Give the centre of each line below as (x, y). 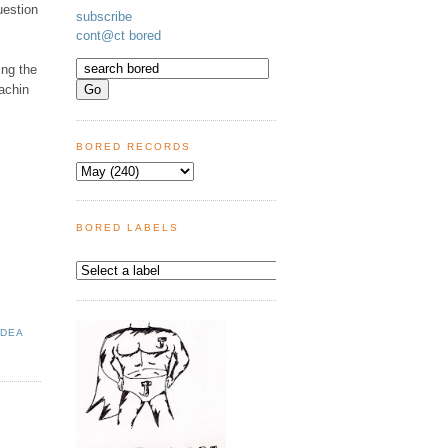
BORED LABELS (128, 227)
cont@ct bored (118, 35)
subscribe (104, 16)
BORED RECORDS (134, 146)
